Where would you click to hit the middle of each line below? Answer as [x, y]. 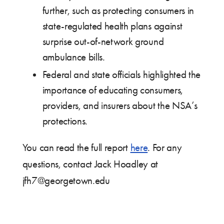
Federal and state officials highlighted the [121, 75]
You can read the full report [76, 147]
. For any [165, 147]
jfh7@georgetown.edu [66, 180]
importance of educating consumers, [112, 90]
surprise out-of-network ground [103, 42]
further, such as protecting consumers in [118, 11]
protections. [65, 121]
